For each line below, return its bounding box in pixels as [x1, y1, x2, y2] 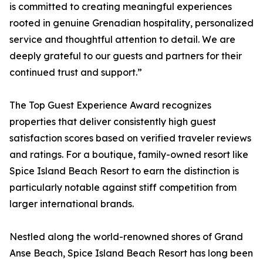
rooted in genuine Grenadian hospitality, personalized [9, 17, 254, 29]
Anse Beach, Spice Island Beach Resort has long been [9, 247, 253, 259]
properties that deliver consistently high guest [9, 116, 216, 127]
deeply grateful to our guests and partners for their [9, 50, 242, 62]
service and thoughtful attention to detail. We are [9, 33, 235, 45]
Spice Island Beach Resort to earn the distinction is [9, 165, 239, 177]
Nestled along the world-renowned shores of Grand [9, 231, 243, 242]
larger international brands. [9, 198, 134, 210]
